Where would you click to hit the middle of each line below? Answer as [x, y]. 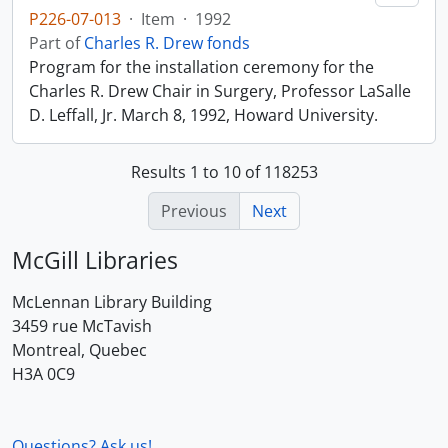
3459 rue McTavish [82, 326]
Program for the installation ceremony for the [201, 67]
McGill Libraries [95, 260]
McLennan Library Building [112, 302]
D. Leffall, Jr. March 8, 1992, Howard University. [203, 115]
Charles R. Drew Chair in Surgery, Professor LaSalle [220, 91]
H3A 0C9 [43, 374]
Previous [194, 211]
